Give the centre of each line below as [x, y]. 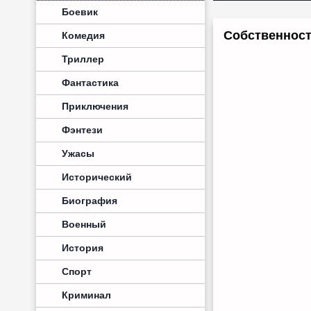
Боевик [80, 12]
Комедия [83, 35]
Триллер [83, 59]
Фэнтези [82, 130]
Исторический [97, 177]
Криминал [86, 295]
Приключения [95, 106]
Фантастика [90, 83]
